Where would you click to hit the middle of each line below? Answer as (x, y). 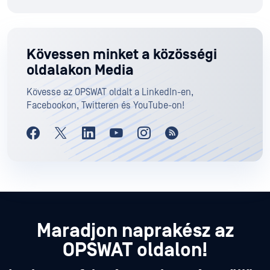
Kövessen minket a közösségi (122, 55)
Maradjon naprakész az (135, 231)
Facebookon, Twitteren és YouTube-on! (105, 106)
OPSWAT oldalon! (135, 251)
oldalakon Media (80, 71)
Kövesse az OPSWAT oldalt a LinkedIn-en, (110, 93)
